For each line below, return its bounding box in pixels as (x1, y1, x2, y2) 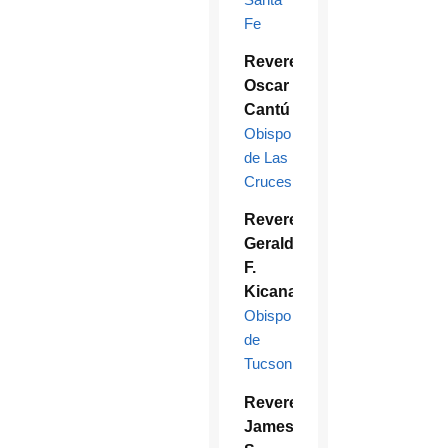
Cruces (243, 173, 292, 191)
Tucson (243, 355, 292, 373)
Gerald (243, 235, 294, 253)
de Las (243, 149, 288, 167)
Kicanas (243, 283, 306, 301)
